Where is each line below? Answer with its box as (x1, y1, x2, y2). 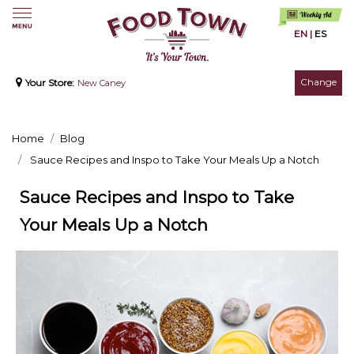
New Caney (77, 77, 126, 89)
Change (300, 76, 337, 88)
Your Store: (25, 77, 74, 89)
